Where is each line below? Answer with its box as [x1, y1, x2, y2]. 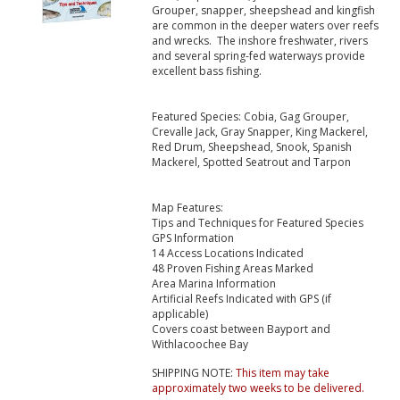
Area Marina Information [151, 276, 276, 292]
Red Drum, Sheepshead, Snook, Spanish [151, 139, 352, 155]
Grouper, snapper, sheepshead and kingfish [151, 3, 375, 19]
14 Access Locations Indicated [151, 246, 304, 262]
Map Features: [151, 200, 223, 216]
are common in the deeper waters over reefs [151, 18, 379, 34]
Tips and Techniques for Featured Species [151, 215, 363, 231]
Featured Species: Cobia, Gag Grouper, [151, 109, 349, 125]
